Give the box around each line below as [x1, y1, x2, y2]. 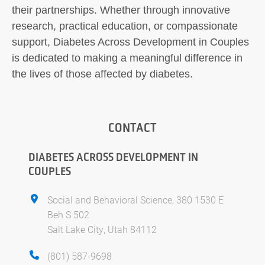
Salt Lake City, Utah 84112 [47, 223, 157, 235]
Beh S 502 [47, 208, 89, 221]
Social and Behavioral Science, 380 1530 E [47, 193, 224, 206]
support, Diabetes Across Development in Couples [12, 36, 249, 48]
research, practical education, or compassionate [12, 20, 238, 32]
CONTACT [108, 119, 157, 135]
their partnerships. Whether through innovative [12, 4, 230, 16]
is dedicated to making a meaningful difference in [12, 52, 243, 64]
